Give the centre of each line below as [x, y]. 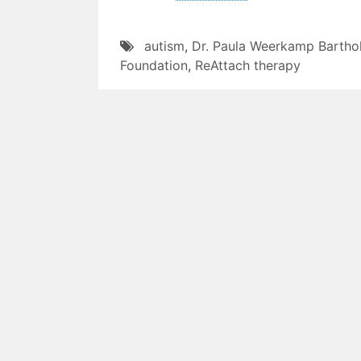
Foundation [154, 65]
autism [164, 46]
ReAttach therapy [248, 65]
